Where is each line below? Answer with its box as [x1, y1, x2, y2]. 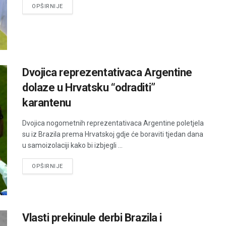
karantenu [22, 96, 72, 109]
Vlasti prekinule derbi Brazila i [22, 211, 162, 224]
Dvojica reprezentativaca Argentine [22, 66, 193, 79]
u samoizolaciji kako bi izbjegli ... [22, 141, 123, 150]
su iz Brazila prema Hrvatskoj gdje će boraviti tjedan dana [22, 130, 203, 139]
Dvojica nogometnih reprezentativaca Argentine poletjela [22, 119, 204, 128]
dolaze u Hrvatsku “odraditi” [22, 81, 155, 94]
